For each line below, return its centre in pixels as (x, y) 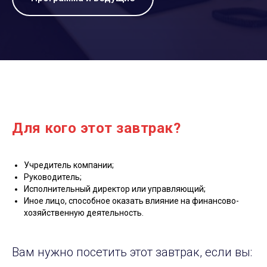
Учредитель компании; (69, 165)
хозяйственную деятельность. (84, 212)
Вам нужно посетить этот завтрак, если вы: (132, 252)
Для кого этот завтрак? (96, 128)
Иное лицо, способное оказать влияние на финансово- (131, 201)
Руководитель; (53, 177)
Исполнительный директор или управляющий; (115, 189)
